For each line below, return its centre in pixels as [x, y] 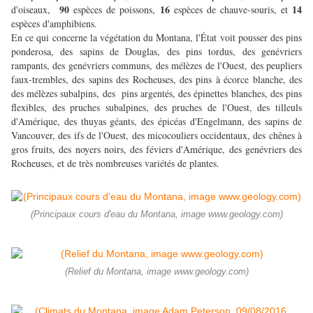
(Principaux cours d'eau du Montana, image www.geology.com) [156, 215]
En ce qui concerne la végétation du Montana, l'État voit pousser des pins [156, 38]
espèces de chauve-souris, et [233, 10]
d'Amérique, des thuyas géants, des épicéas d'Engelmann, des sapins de [156, 122]
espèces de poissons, [117, 10]
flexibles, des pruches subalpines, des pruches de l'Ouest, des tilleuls [156, 108]
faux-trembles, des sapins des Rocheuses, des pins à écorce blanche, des [156, 80]
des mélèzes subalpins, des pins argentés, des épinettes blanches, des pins [156, 94]
